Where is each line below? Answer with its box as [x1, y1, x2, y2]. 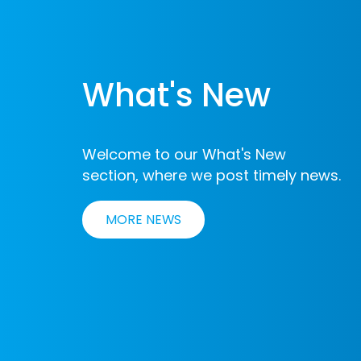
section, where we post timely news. [82, 164, 341, 185]
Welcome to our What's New [82, 143, 286, 164]
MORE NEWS [106, 210, 181, 229]
